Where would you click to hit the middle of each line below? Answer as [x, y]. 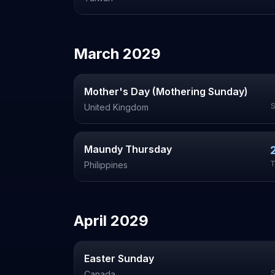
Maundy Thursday [128, 149]
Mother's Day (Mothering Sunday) [166, 91]
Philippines [106, 165]
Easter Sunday [119, 258]
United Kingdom [116, 107]
